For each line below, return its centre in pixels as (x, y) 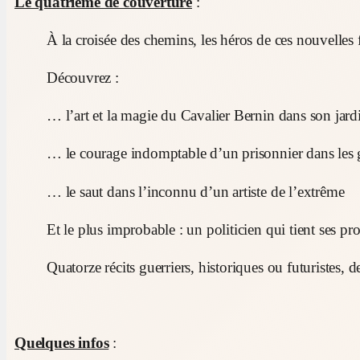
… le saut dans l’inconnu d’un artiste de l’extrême (196, 191)
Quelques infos (62, 343)
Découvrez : (83, 78)
